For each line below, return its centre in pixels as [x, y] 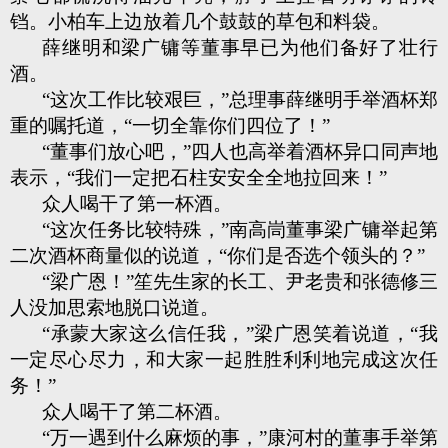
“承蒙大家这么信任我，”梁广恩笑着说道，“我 [240, 333]
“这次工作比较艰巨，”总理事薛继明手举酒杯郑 [240, 99]
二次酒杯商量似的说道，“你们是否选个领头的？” [217, 255]
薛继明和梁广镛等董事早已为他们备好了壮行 [240, 47]
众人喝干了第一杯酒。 [137, 203]
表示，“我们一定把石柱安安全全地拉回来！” [198, 177]
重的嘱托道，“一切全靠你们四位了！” [170, 125]
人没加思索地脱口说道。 [114, 307]
